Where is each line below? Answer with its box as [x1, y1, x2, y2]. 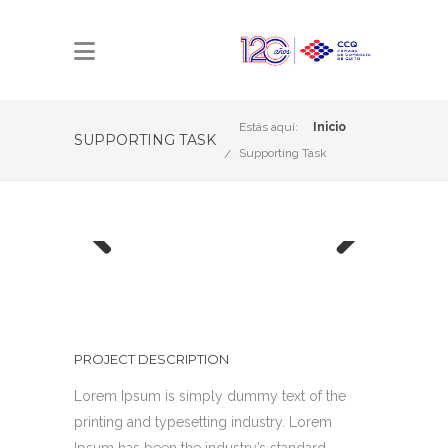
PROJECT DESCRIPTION [74, 351, 229, 367]
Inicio [313, 120, 346, 134]
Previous [88, 265, 143, 281]
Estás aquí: [239, 120, 298, 134]
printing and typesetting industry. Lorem [74, 414, 332, 430]
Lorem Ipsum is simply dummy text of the [74, 388, 346, 404]
